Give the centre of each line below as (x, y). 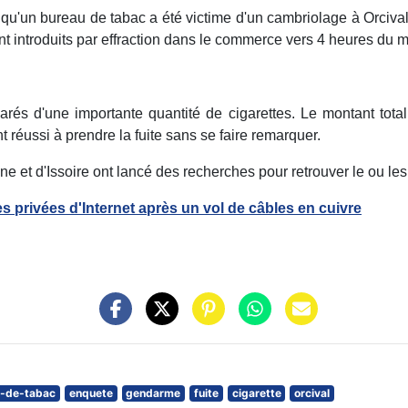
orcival (312, 393)
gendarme (153, 393)
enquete (91, 393)
